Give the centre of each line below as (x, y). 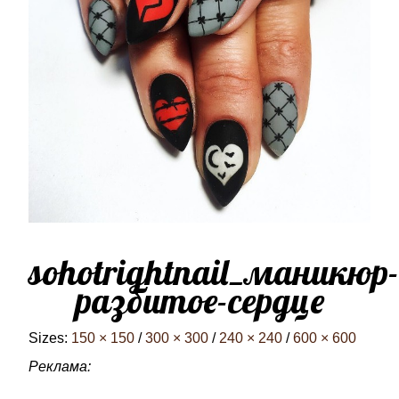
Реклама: (60, 366)
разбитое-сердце (199, 300)
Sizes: (50, 338)
